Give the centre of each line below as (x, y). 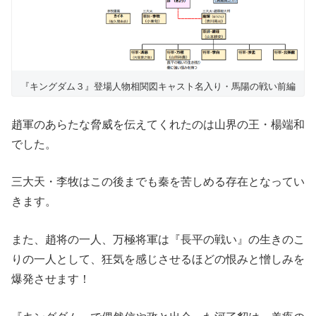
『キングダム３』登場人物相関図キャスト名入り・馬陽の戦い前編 (158, 87)
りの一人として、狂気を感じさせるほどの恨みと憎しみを (158, 259)
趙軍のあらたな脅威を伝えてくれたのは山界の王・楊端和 (158, 124)
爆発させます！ (51, 279)
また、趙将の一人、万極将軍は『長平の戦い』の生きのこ (158, 239)
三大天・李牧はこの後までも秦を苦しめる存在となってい (158, 182)
